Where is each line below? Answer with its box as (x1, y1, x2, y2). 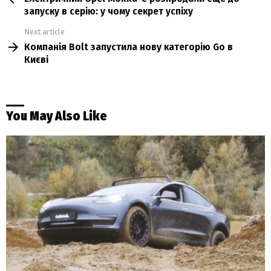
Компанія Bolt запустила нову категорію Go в (24, 41, 233, 54)
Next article (24, 27, 65, 36)
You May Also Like (6, 108, 107, 125)
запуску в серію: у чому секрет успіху (24, 4, 193, 18)
